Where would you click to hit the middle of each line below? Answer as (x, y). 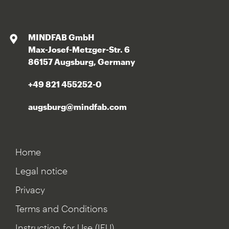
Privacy (30, 189)
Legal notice (41, 170)
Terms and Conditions (61, 208)
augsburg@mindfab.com (77, 106)
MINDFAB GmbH (61, 37)
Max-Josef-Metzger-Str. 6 (79, 49)
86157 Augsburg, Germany (82, 61)
